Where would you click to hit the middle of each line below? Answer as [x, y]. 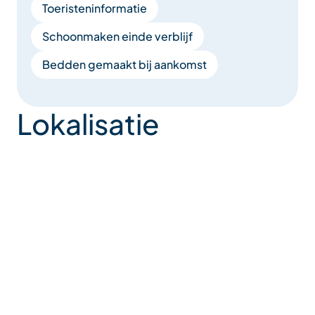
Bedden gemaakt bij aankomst [124, 64]
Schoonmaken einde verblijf [117, 36]
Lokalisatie [88, 123]
